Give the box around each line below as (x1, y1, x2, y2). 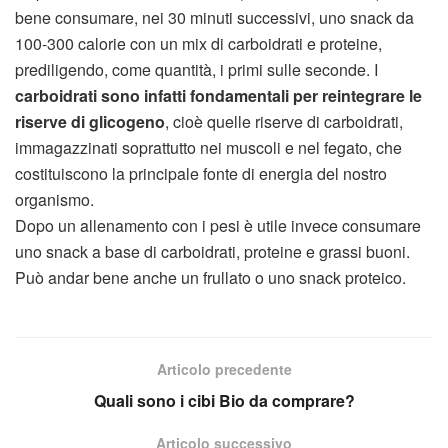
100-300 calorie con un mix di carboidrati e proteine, (15, 32, 382, 56)
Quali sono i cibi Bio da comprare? (93, 389, 355, 413)
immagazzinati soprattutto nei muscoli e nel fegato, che (15, 136, 402, 160)
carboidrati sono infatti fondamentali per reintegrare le (15, 84, 422, 108)
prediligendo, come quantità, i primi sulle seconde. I (15, 58, 378, 82)
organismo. (15, 188, 94, 212)
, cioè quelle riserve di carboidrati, (165, 110, 403, 134)
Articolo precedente (156, 359, 292, 380)
